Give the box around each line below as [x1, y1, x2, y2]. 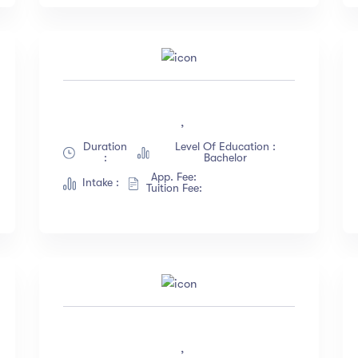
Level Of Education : [174, 140, 276, 153]
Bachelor [203, 151, 247, 165]
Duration [83, 140, 128, 153]
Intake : [82, 176, 119, 189]
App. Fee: [151, 170, 204, 184]
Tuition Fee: [145, 181, 209, 195]
